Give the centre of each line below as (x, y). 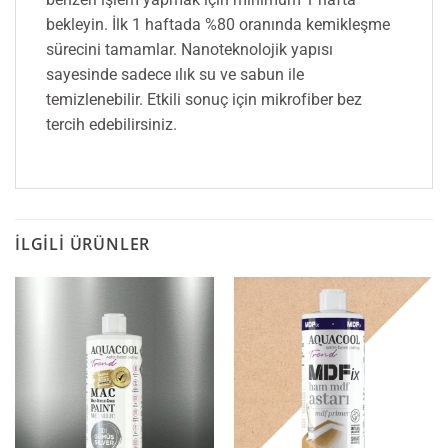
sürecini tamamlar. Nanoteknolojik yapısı (189, 49)
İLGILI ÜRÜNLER (83, 243)
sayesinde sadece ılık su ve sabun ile (175, 74)
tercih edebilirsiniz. (111, 124)
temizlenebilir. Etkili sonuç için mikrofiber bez (204, 99)
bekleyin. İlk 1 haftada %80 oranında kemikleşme (218, 24)
